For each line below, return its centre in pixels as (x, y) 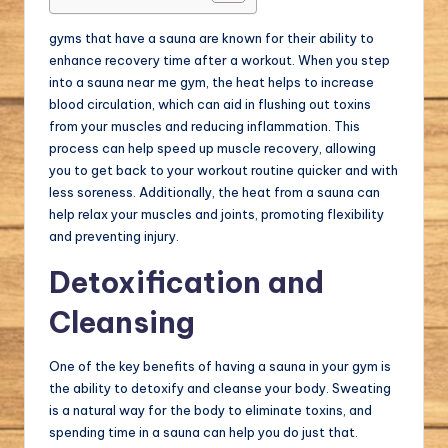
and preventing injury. (114, 235)
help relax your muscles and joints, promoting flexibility (216, 213)
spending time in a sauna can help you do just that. (203, 431)
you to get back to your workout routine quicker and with (223, 169)
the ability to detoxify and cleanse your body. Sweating (220, 387)
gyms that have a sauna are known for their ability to (211, 37)
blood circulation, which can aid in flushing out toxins (210, 103)
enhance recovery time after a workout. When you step (219, 59)
